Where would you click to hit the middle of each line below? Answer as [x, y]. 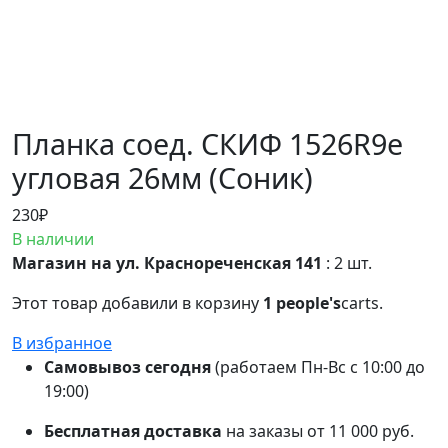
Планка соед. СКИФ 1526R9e [207, 143]
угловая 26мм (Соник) [162, 177]
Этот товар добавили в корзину [137, 302]
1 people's [302, 302]
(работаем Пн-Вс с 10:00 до [318, 366]
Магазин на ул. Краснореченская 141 [169, 262]
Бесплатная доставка [133, 430]
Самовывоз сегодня [127, 366]
